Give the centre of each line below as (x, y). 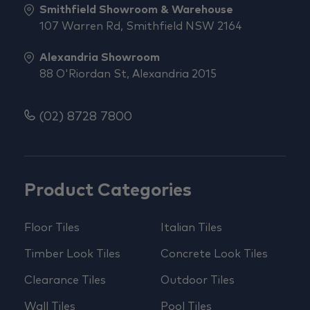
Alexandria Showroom (100, 58)
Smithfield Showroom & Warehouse (136, 10)
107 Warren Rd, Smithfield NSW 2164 (141, 27)
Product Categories (108, 191)
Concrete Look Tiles (214, 254)
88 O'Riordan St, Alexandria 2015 (128, 74)
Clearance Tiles (65, 281)
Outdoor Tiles (198, 281)
